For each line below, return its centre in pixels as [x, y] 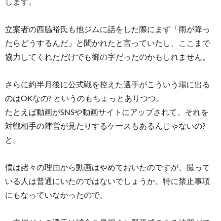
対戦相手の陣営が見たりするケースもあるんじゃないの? [105, 125]
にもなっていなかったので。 [56, 194]
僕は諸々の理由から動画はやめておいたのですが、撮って [108, 167]
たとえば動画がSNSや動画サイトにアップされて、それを [107, 111]
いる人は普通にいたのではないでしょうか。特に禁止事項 [108, 181]
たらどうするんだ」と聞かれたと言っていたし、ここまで [108, 42]
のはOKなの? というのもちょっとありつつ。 [84, 98]
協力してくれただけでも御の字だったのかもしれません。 [108, 56]
